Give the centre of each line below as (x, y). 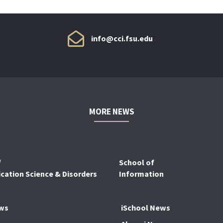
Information (141, 173)
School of (137, 162)
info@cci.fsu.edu (122, 39)
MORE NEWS (111, 111)
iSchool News (146, 207)
